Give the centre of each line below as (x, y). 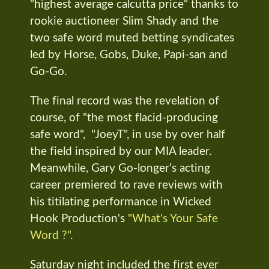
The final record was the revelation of (125, 101)
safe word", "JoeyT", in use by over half (128, 134)
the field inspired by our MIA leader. (122, 151)
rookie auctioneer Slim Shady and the (124, 22)
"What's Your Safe (173, 219)
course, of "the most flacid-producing (124, 118)
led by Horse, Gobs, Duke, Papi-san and (129, 55)
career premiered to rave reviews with (126, 185)
